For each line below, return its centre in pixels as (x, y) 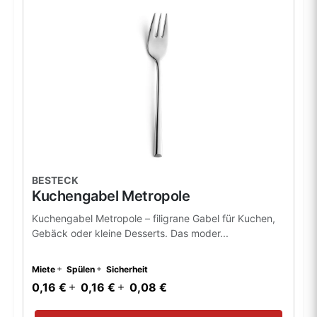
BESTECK (55, 180)
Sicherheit (127, 269)
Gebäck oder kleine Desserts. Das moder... (130, 233)
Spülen (81, 269)
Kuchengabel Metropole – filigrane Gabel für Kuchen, (154, 218)
